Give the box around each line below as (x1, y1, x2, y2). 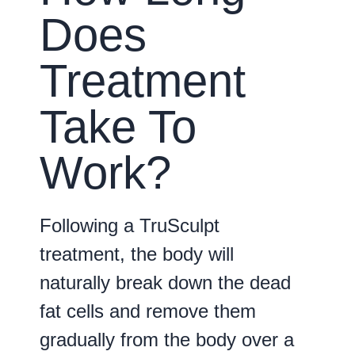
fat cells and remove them (40, 300, 256, 323)
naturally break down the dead (40, 272, 291, 294)
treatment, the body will (40, 243, 234, 265)
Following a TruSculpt (40, 215, 219, 237)
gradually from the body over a (40, 329, 294, 351)
